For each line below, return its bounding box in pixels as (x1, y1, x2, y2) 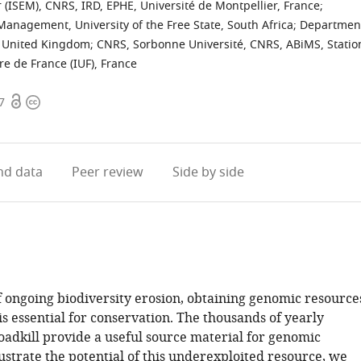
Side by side (172, 163, 244, 182)
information (25, 112, 99, 131)
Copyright (25, 93, 86, 112)
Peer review (71, 163, 143, 182)
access (9, 112, 48, 131)
